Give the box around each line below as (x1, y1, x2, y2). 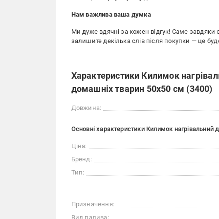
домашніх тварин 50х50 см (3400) (71, 84, 213, 94)
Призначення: (71, 200, 114, 208)
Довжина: (71, 104, 102, 111)
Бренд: (71, 155, 92, 163)
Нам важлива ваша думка (71, 11, 151, 18)
